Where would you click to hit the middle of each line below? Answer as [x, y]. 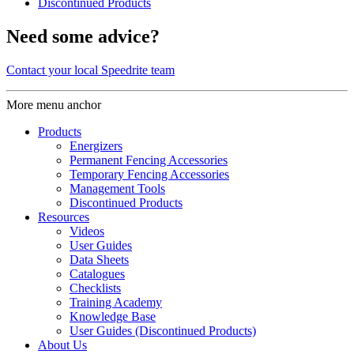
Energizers [96, 146]
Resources [64, 217]
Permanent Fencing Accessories [149, 160]
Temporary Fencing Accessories [149, 175]
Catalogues [97, 274]
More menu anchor [54, 105]
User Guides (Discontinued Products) [163, 331]
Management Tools [117, 189]
